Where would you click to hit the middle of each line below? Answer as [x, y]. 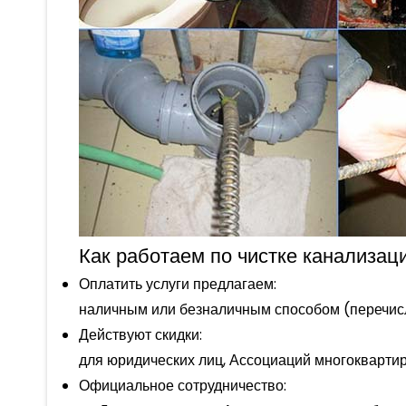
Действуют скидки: [140, 334]
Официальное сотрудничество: [183, 385]
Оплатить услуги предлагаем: [178, 284]
